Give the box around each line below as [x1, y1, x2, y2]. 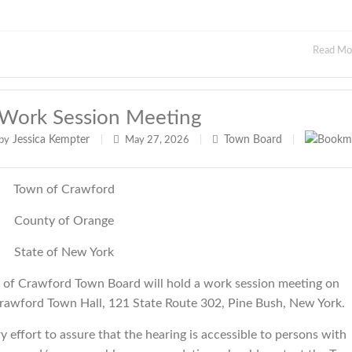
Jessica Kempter [9, 134, 93, 145]
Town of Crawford [13, 183, 115, 196]
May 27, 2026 [123, 135, 192, 145]
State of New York [14, 246, 114, 258]
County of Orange [14, 214, 114, 227]
